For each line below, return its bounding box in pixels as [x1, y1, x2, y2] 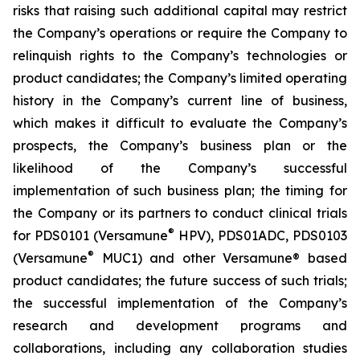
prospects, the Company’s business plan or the [13, 137, 347, 153]
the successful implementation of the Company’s [13, 295, 347, 311]
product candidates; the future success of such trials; [13, 272, 347, 288]
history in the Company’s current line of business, [13, 92, 347, 108]
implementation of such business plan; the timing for [13, 182, 347, 198]
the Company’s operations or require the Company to [13, 25, 347, 41]
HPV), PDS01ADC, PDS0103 [174, 227, 347, 243]
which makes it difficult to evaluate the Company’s [13, 115, 347, 131]
